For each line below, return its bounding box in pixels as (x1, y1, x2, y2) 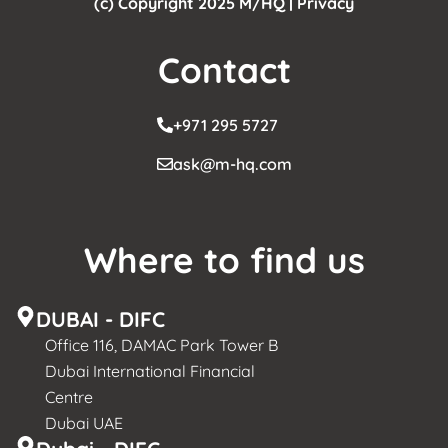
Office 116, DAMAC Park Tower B (45, 334, 278, 355)
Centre (45, 386, 93, 407)
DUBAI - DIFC (36, 305, 165, 332)
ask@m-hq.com (172, 153, 292, 174)
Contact (157, 47, 291, 92)
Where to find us (83, 237, 365, 282)
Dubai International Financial (45, 360, 255, 381)
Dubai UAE (45, 412, 123, 433)
